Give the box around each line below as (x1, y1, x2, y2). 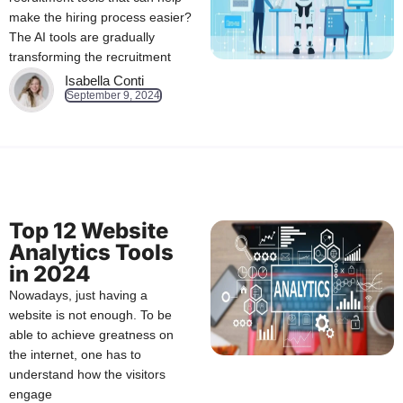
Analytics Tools (9, 239, 174, 266)
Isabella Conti (65, 73, 144, 89)
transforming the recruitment (9, 49, 171, 65)
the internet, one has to (9, 347, 141, 363)
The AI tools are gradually (9, 30, 155, 45)
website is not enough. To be (9, 308, 172, 323)
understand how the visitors (9, 367, 166, 382)
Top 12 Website (9, 218, 168, 245)
